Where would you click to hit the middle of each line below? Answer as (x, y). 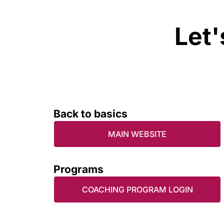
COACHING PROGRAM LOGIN (137, 189)
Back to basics (90, 113)
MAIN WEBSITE (137, 134)
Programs (78, 169)
